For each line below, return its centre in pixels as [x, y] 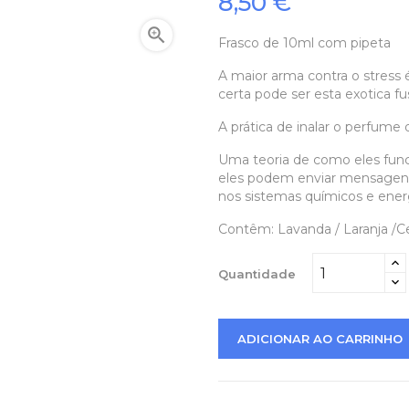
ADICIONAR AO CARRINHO [320, 339]
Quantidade [257, 273]
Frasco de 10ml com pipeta [304, 43]
